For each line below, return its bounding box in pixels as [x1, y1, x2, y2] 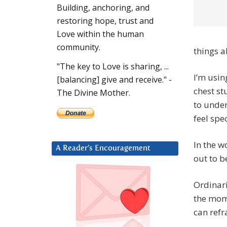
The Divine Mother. [57, 87, 130, 99]
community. [57, 42, 100, 53]
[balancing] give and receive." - [57, 74, 172, 86]
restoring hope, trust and [57, 15, 154, 27]
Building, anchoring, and [57, 2, 149, 14]
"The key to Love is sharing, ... [57, 61, 169, 72]
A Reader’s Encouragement [56, 144, 150, 153]
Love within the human [57, 28, 144, 40]
